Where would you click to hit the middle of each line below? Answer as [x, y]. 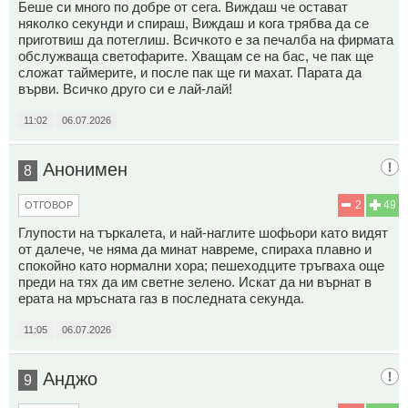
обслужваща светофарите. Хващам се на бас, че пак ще [196, 56]
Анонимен [85, 169]
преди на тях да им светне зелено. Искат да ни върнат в [195, 281]
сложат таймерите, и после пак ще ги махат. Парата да [190, 72]
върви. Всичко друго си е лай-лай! [125, 88]
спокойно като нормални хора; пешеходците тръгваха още [201, 265]
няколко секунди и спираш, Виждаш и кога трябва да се [194, 23]
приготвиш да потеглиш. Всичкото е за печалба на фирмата [206, 39]
